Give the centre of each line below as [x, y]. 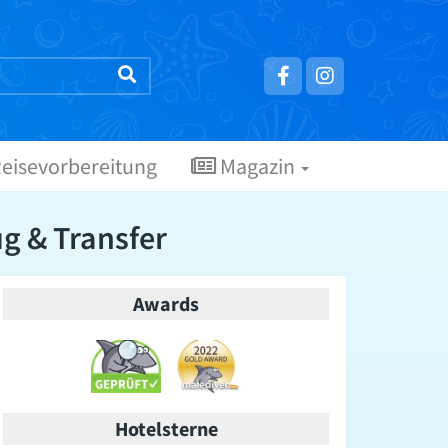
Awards [166, 304]
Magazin [257, 166]
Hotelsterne [166, 428]
